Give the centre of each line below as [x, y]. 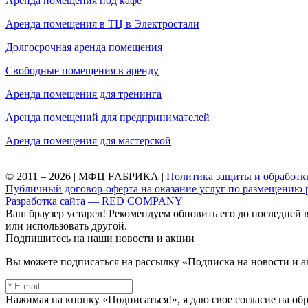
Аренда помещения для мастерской [88, 140]
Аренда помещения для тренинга [84, 93]
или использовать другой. [66, 225]
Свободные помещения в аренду [82, 70]
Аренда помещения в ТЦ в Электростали [102, 23]
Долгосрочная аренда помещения [84, 47]
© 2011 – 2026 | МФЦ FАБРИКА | [86, 176]
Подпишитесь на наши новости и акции [100, 238]
